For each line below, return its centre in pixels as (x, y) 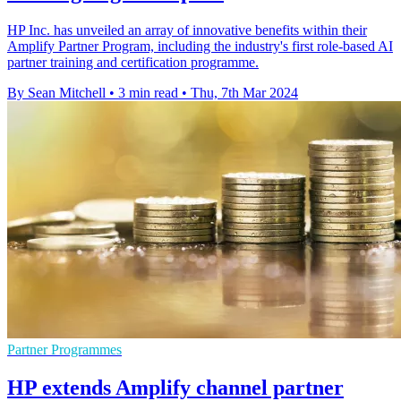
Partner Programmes (64, 350)
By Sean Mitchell (56, 93)
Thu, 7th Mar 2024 (244, 93)
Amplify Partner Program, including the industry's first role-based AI (200, 47)
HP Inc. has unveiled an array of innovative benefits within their (187, 30)
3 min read (148, 93)
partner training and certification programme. (133, 63)
